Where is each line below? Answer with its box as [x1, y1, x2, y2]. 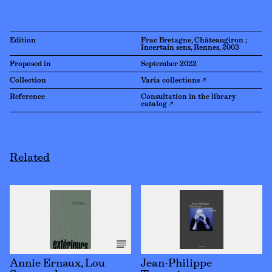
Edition [10, 38, 36, 44]
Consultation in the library [141, 94, 236, 100]
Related [10, 154, 50, 163]
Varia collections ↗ [141, 78, 206, 84]
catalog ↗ [141, 101, 173, 107]
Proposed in [10, 61, 51, 67]
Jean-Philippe [141, 259, 212, 269]
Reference [10, 94, 45, 100]
